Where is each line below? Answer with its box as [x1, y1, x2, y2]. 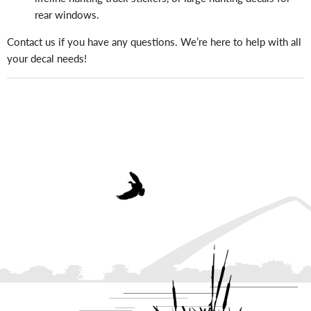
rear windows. [35, 8, 99, 21]
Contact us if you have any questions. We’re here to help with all [7, 35, 301, 48]
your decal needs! [7, 51, 87, 65]
